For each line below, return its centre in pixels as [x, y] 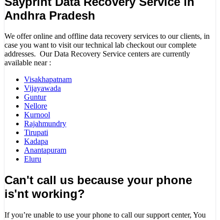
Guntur [35, 97]
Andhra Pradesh [50, 15]
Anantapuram [45, 150]
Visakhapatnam [48, 80]
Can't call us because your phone [98, 180]
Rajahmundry [45, 124]
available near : [28, 63]
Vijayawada [42, 88]
